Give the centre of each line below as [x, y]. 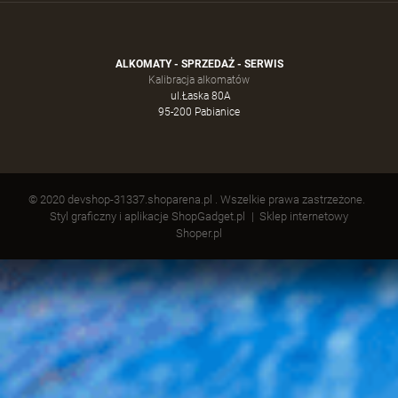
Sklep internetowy [304, 216]
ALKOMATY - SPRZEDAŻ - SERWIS [199, 64]
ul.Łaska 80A [199, 96]
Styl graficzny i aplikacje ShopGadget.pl [147, 216]
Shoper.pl [199, 233]
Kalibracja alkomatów [199, 80]
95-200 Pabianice [199, 112]
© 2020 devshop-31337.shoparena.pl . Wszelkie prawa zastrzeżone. [197, 199]
